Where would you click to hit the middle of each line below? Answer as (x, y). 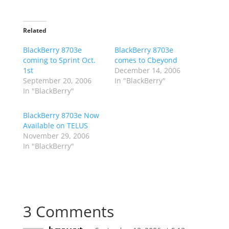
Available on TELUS (55, 125)
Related (35, 30)
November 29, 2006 (56, 136)
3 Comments (68, 211)
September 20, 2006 (57, 81)
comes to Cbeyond (146, 60)
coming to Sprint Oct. (59, 60)
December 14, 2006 (147, 70)
